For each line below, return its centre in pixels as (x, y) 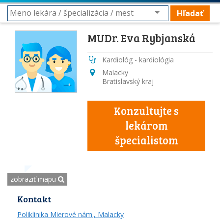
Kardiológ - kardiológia (138, 60)
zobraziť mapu (34, 179)
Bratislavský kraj (128, 81)
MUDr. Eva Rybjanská (141, 38)
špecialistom (146, 140)
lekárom (146, 125)
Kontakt (34, 199)
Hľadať (190, 13)
